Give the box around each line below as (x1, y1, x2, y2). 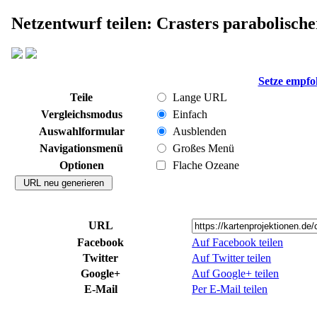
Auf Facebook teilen (192, 236, 284, 248)
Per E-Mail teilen (192, 282, 268, 295)
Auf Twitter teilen (192, 251, 272, 264)
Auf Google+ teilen (192, 267, 279, 279)
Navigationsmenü (40, 142, 123, 154)
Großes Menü (173, 142, 235, 154)
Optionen (59, 158, 104, 171)
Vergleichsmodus (40, 108, 122, 120)
